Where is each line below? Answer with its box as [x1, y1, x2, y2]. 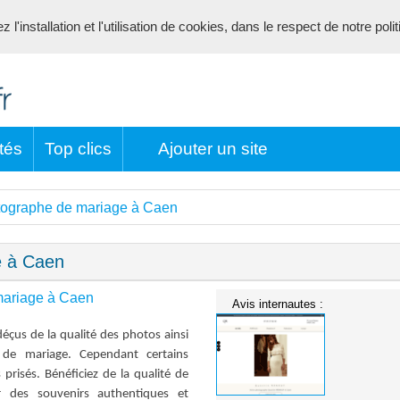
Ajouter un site [157, 139, 268, 158]
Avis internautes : [232, 297, 324, 311]
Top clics [45, 139, 112, 158]
